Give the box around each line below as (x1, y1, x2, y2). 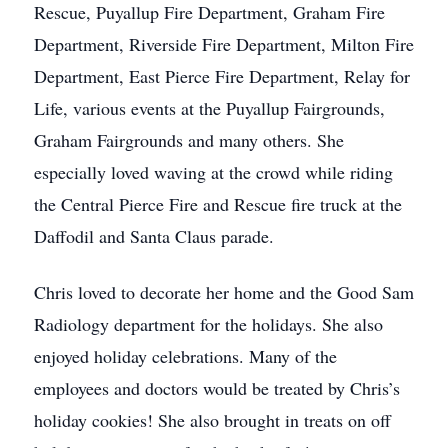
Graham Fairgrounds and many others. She (34, 128, 344, 152)
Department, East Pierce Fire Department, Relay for (34, 64, 410, 88)
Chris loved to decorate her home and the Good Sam (34, 280, 414, 304)
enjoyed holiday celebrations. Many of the (34, 344, 337, 368)
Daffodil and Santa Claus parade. (34, 224, 274, 248)
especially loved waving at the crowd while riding (34, 160, 393, 184)
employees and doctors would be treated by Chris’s (34, 376, 400, 400)
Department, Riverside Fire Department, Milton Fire (34, 32, 414, 56)
